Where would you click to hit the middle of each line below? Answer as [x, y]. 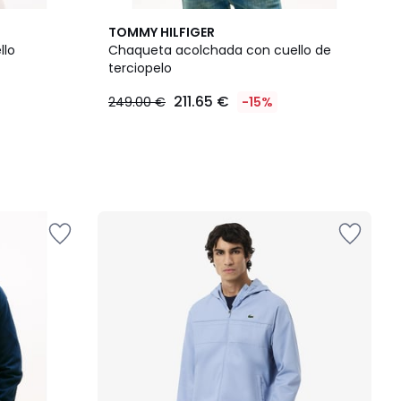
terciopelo [140, 68]
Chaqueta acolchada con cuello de [220, 50]
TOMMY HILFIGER [162, 32]
